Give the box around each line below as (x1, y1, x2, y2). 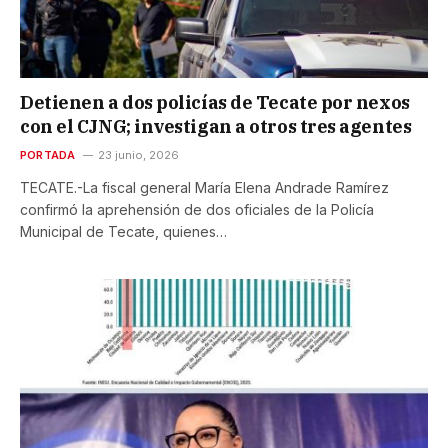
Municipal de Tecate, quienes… (20, 222, 227, 240)
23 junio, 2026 (97, 147, 179, 162)
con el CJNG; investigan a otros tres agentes (20, 114, 412, 138)
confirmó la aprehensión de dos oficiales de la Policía (20, 200, 374, 218)
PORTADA (20, 147, 76, 162)
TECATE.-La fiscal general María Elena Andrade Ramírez (20, 178, 389, 196)
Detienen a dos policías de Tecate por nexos (20, 90, 410, 114)
